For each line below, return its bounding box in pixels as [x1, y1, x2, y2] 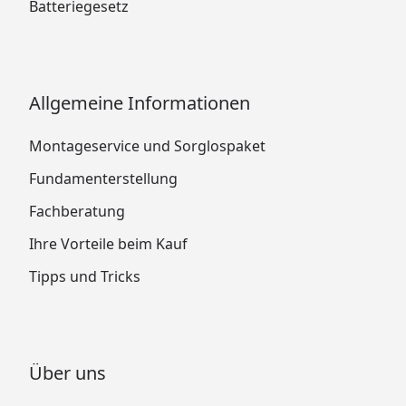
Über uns [29, 360, 106, 385]
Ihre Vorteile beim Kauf [29, 233, 188, 254]
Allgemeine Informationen [29, 90, 250, 115]
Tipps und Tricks [29, 266, 140, 286]
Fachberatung [29, 200, 125, 221]
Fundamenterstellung [29, 168, 178, 188]
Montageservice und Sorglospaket [29, 135, 266, 156]
